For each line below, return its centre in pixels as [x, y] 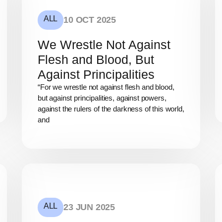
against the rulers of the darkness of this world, [111, 109]
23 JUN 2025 [89, 207]
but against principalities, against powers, [102, 98]
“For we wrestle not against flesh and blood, [106, 87]
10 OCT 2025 [90, 20]
